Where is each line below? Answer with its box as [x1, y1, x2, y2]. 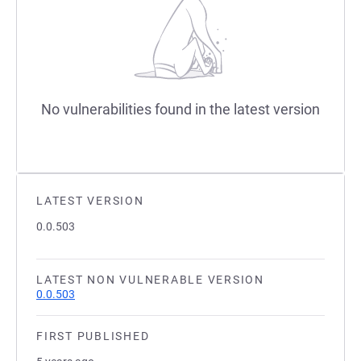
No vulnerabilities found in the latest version [41, 101, 320, 118]
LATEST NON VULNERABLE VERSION [36, 273, 264, 286]
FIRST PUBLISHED [36, 330, 150, 342]
